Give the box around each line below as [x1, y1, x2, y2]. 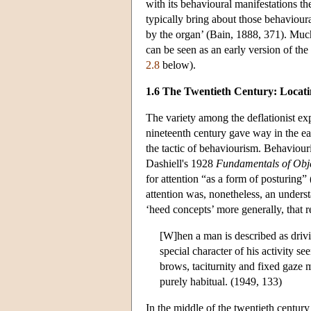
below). [160, 58, 196, 71]
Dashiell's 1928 [146, 157, 216, 169]
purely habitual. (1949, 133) [160, 275, 282, 287]
